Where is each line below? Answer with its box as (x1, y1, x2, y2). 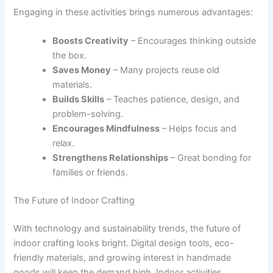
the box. (52, 50, 87, 62)
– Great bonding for (168, 152, 252, 164)
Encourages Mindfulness (52, 123, 160, 135)
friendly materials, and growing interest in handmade (13, 252, 232, 264)
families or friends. (52, 167, 129, 179)
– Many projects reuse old (111, 65, 220, 76)
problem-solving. (52, 108, 124, 120)
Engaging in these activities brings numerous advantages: (13, 6, 253, 18)
